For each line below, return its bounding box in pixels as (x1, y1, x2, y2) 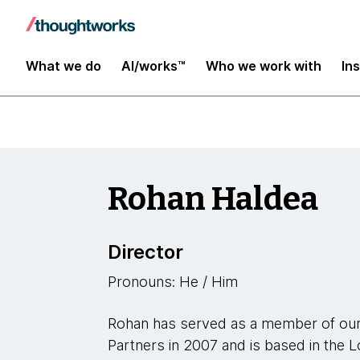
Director (108, 240, 184, 264)
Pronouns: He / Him (108, 273, 239, 290)
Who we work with (206, 57, 321, 74)
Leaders (43, 17, 100, 35)
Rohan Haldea (108, 180, 319, 219)
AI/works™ (121, 57, 186, 74)
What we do (26, 57, 101, 74)
